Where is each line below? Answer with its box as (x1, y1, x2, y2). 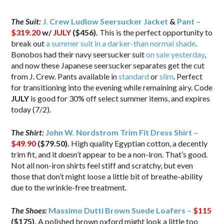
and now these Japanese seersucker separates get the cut (11, 60, 205, 70)
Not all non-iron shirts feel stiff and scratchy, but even (11, 160, 193, 170)
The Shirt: (11, 127, 46, 137)
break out (11, 38, 46, 48)
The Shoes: (11, 205, 49, 215)
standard (118, 71, 149, 81)
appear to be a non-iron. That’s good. (81, 149, 208, 159)
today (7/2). (11, 104, 51, 114)
